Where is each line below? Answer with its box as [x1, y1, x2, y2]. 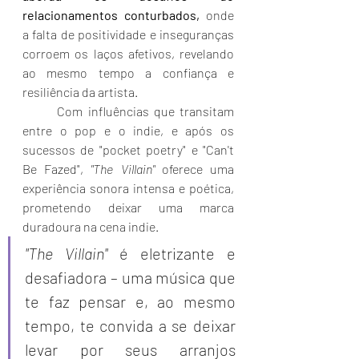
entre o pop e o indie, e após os [22, 123, 234, 138]
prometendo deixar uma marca [22, 200, 234, 215]
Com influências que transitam [22, 103, 58, 119]
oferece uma [154, 161, 235, 176]
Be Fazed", [22, 161, 91, 176]
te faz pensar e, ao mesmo [25, 292, 236, 311]
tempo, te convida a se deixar [25, 316, 236, 335]
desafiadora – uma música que [25, 268, 236, 287]
